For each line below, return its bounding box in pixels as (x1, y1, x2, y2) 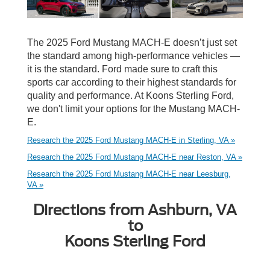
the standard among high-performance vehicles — (27, 51, 240, 61)
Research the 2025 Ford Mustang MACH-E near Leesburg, (27, 169, 231, 179)
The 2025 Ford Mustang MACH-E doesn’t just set (27, 37, 237, 48)
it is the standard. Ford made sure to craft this (27, 64, 218, 75)
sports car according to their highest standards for (27, 77, 236, 88)
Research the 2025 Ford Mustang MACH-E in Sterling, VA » (27, 136, 235, 145)
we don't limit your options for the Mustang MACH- (27, 104, 240, 115)
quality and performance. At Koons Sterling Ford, (27, 90, 234, 101)
